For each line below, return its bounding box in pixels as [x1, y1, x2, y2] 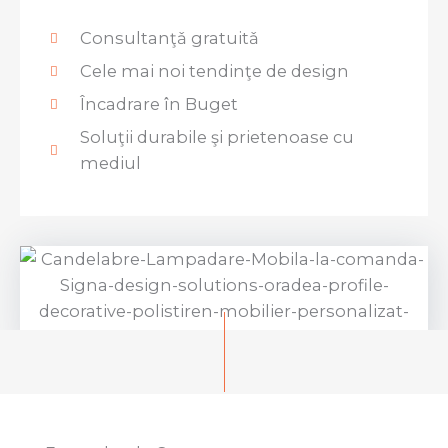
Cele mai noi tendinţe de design [80, 61, 350, 82]
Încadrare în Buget [80, 94, 239, 115]
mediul [80, 153, 142, 174]
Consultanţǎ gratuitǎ [80, 28, 260, 49]
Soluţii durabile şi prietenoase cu [80, 127, 355, 148]
